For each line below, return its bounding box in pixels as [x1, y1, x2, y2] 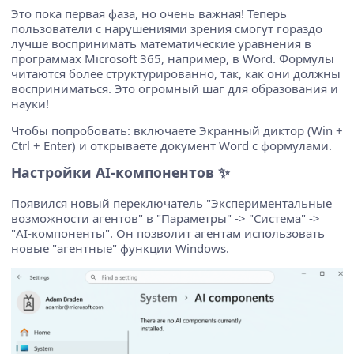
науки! [11, 95, 49, 111]
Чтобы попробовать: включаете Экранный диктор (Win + [11, 122, 343, 138]
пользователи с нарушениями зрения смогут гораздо [11, 20, 322, 36]
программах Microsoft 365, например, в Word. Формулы [11, 50, 334, 66]
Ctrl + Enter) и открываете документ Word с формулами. [11, 137, 332, 153]
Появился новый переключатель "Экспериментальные [11, 194, 332, 211]
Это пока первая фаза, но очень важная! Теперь [11, 5, 287, 21]
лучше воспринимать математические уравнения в [11, 35, 311, 51]
